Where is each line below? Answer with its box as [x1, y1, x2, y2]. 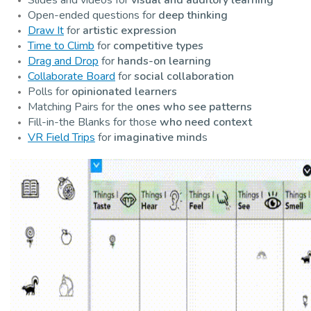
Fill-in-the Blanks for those [28, 114, 160, 130]
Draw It [28, 22, 64, 38]
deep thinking [158, 7, 228, 23]
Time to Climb [28, 37, 94, 53]
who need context [160, 114, 252, 130]
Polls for [28, 83, 72, 99]
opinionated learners [72, 83, 177, 99]
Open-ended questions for [28, 7, 158, 23]
